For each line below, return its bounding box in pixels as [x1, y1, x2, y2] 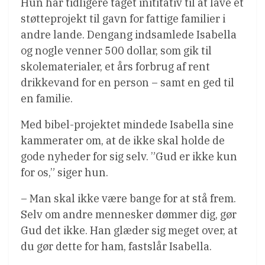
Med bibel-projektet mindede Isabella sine [21, 118, 234, 132]
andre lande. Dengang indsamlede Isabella [21, 28, 237, 42]
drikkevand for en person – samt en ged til [21, 76, 234, 90]
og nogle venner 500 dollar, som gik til [21, 44, 212, 58]
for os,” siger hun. [21, 166, 108, 180]
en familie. [21, 92, 73, 106]
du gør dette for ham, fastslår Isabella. [21, 240, 212, 254]
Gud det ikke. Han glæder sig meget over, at [21, 224, 238, 238]
